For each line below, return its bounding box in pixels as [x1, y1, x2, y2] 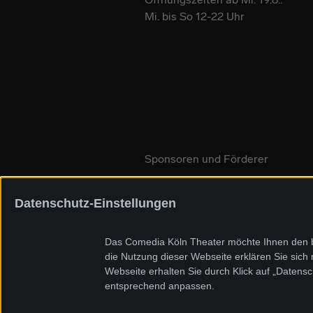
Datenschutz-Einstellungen [15, 196, 176, 210]
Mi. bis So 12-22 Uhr [145, 9, 245, 23]
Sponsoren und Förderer [145, 152, 268, 166]
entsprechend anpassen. [105, 280, 214, 291]
